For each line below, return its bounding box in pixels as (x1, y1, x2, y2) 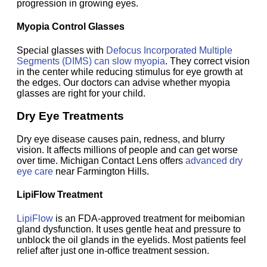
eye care (17, 166, 53, 176)
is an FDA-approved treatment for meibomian (53, 213, 245, 223)
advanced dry (185, 156, 243, 166)
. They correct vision (165, 55, 250, 66)
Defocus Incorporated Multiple (106, 45, 232, 55)
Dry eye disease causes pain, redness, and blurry (17, 134, 225, 144)
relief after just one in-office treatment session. (17, 245, 209, 256)
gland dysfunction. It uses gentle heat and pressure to (17, 223, 241, 234)
